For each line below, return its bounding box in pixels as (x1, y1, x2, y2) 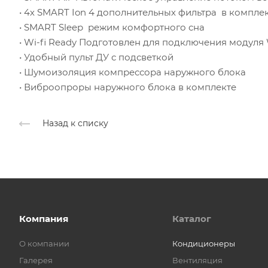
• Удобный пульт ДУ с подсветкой (19, 51, 173, 63)
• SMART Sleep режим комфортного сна (19, 21, 205, 33)
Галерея (19, 255, 53, 265)
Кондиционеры (172, 239, 235, 248)
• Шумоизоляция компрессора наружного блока (19, 66, 246, 78)
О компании (19, 239, 69, 248)
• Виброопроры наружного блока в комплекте (19, 81, 236, 93)
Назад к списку (42, 117, 108, 129)
